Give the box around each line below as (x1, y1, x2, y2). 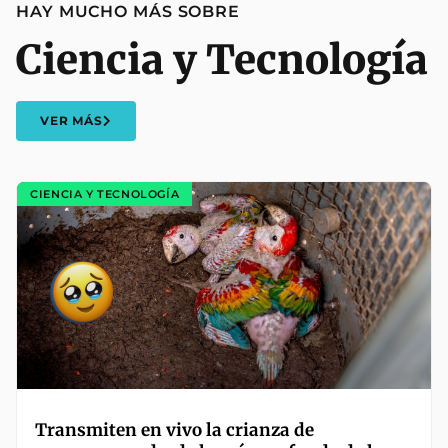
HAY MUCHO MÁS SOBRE (16, 2, 241, 21)
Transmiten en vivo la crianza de (35, 419, 314, 441)
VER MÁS (40, 113, 104, 128)
